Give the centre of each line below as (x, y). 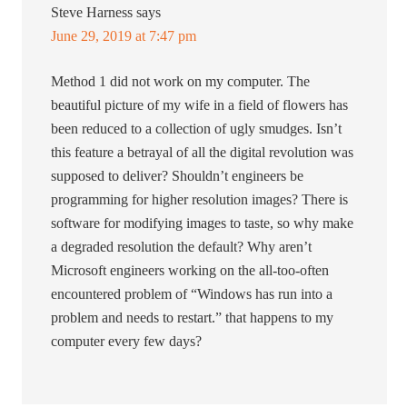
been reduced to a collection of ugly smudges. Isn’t (197, 129)
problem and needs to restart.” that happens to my (193, 318)
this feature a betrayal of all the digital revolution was (203, 153)
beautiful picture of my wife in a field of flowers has (200, 105)
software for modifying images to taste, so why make (203, 223)
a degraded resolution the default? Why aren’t (182, 247)
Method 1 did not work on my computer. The (181, 82)
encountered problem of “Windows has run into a (192, 294)
